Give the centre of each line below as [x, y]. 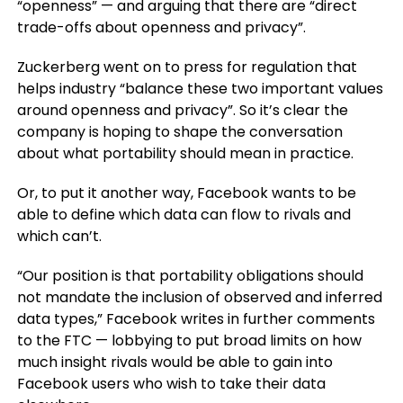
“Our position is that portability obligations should [190, 276]
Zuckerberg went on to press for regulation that [187, 67]
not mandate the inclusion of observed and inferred [199, 297]
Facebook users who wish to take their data [171, 384]
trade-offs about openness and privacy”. [161, 27]
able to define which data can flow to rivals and [184, 215]
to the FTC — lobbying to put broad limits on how [189, 340]
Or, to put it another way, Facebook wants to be [186, 193]
